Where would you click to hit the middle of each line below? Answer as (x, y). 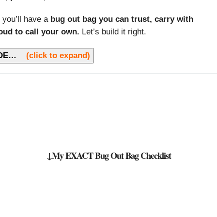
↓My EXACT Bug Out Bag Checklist (108, 155)
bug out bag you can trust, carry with (122, 19)
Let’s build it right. (113, 31)
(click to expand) (58, 56)
